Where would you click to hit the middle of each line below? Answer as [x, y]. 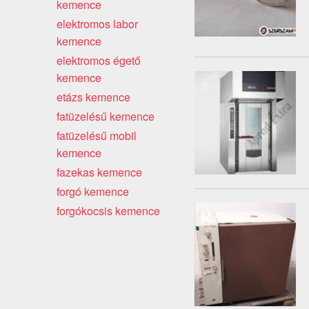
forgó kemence [93, 191]
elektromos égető [99, 60]
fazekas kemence [99, 172]
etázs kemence [93, 97]
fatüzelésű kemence [106, 116]
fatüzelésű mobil [97, 135]
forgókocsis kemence [108, 210]
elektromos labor [97, 23]
